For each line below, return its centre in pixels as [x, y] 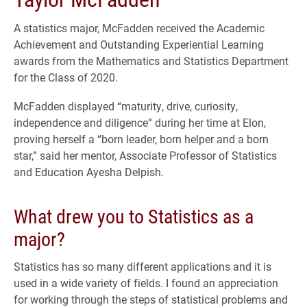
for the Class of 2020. [66, 77]
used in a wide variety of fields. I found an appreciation [146, 283]
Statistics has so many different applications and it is [143, 267]
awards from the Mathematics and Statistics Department [151, 61]
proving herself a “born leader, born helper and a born [141, 139]
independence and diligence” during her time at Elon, [140, 123]
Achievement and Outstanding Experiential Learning [139, 45]
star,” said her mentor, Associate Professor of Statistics [145, 156]
